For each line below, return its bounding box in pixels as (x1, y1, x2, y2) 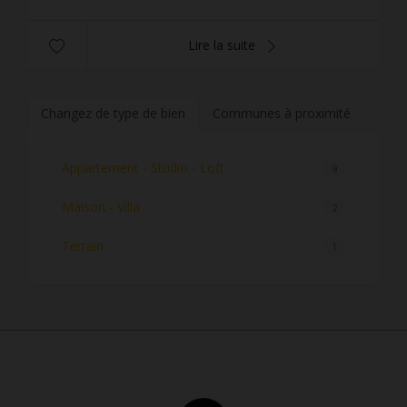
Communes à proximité (213, 104, 351, 122)
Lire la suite (188, 35, 260, 54)
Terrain (61, 237, 104, 255)
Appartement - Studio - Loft (61, 159, 224, 177)
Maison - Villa (61, 198, 140, 216)
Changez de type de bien (41, 104, 185, 122)
